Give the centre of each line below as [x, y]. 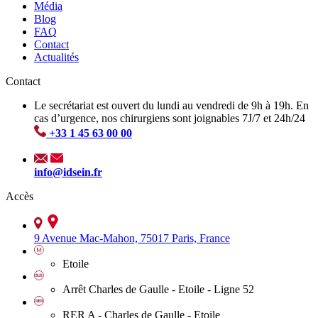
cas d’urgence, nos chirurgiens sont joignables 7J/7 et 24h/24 [170, 119]
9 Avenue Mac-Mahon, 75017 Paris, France [132, 238]
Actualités [56, 57]
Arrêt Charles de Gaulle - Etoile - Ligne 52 [158, 290]
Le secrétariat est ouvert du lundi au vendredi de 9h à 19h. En [171, 106]
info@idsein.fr [68, 172]
